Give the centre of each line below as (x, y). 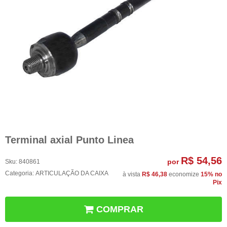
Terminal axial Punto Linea (69, 140)
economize (184, 175)
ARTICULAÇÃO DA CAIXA (72, 174)
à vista (132, 175)
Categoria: (20, 174)
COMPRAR (120, 210)
